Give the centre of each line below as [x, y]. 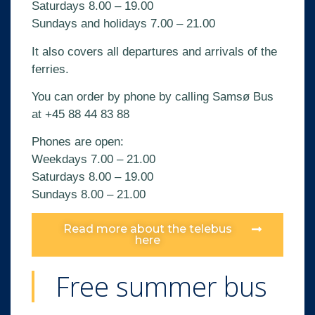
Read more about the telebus [148, 229]
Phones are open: [78, 142]
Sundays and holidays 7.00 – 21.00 [123, 24]
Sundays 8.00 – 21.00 [89, 195]
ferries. [50, 69]
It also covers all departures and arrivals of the [154, 51]
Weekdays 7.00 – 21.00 [94, 160]
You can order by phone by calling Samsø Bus [153, 96]
